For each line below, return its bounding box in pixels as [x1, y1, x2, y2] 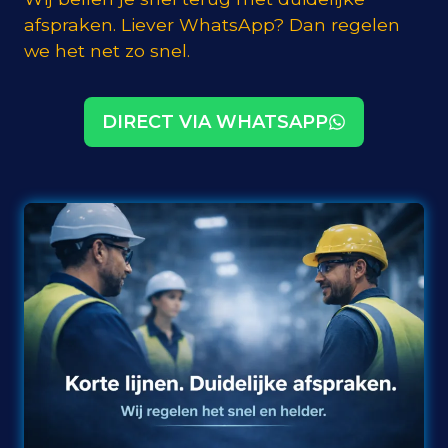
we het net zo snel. [24, 40, 190, 62]
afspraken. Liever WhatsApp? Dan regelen [24, 14, 400, 36]
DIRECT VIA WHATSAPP [102, 111, 328, 134]
